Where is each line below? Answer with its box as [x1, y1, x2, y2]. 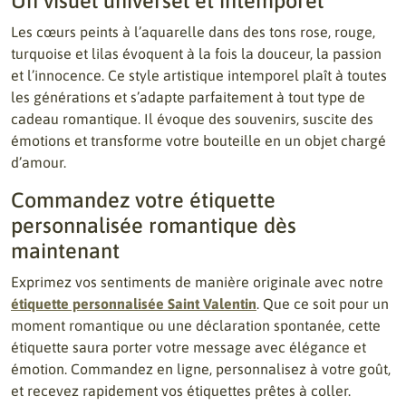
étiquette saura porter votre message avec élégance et [11, 339, 366, 355]
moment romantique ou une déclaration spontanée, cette [11, 317, 381, 333]
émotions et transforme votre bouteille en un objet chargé [11, 132, 386, 149]
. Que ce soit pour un [256, 295, 389, 312]
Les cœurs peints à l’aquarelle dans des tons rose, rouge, [11, 24, 375, 40]
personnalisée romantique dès [11, 213, 296, 237]
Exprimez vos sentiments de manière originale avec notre [11, 274, 383, 290]
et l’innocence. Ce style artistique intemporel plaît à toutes [11, 67, 387, 83]
